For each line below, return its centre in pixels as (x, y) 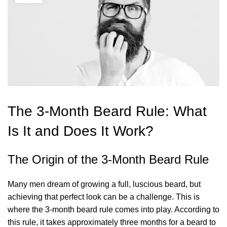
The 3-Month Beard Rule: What (107, 111)
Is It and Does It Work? (81, 131)
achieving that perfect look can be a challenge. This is (104, 197)
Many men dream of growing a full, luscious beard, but (104, 184)
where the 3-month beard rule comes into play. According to (113, 210)
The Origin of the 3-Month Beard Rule (108, 160)
